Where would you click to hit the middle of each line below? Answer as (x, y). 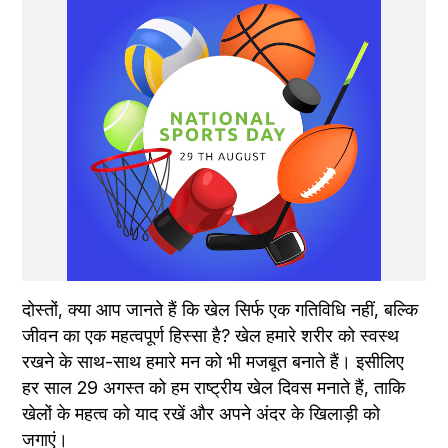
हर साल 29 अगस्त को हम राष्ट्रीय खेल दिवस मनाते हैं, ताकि (214, 387)
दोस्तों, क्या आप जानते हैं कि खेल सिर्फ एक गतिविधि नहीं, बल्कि (220, 309)
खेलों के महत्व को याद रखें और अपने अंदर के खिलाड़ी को (201, 413)
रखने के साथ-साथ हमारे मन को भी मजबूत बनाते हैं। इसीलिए (213, 361)
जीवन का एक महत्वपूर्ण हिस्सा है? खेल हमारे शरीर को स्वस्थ (211, 335)
